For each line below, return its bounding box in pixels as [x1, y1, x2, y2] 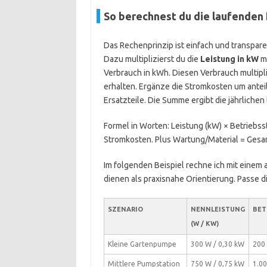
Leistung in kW [200, 54, 259, 64]
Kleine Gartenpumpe [107, 240, 176, 248]
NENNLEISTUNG [190, 206, 245, 213]
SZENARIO [107, 206, 143, 213]
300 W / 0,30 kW [190, 240, 244, 248]
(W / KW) [190, 220, 219, 227]
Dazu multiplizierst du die [103, 54, 200, 64]
